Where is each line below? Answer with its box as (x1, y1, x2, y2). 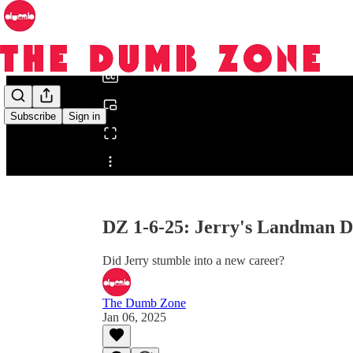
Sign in (69, 110, 100, 123)
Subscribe (10, 110, 56, 123)
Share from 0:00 (96, 149, 176, 162)
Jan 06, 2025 (102, 310, 166, 324)
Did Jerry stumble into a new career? (102, 253, 284, 267)
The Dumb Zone (102, 295, 186, 310)
